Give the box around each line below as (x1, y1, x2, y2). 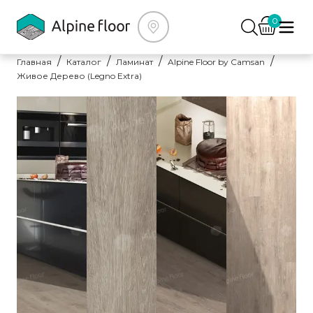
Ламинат (116, 57, 153, 67)
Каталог (66, 57, 101, 67)
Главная (17, 57, 52, 67)
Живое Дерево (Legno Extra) (17, 71, 142, 81)
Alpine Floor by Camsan (168, 57, 265, 67)
